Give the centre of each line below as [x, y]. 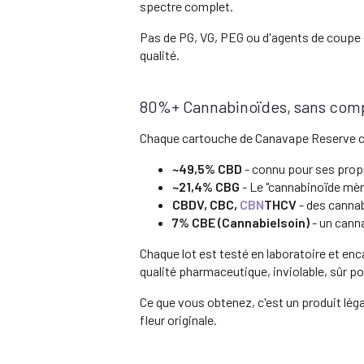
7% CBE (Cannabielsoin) [241, 222]
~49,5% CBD [207, 168]
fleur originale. [178, 319]
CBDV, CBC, [206, 204]
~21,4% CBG [206, 186]
